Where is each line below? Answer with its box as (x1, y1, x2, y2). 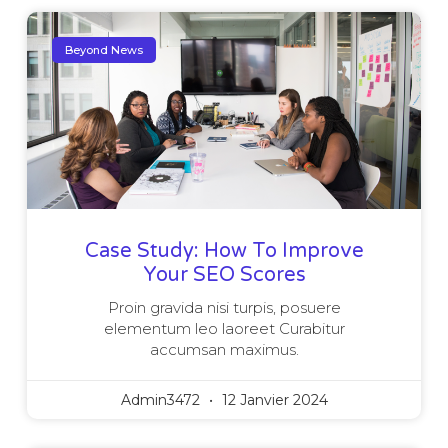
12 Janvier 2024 (217, 391, 328, 410)
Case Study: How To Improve (84, 239, 364, 264)
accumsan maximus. (149, 340, 299, 360)
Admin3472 (120, 391, 204, 410)
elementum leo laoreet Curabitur (103, 319, 345, 339)
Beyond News (65, 42, 144, 57)
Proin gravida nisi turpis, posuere (107, 298, 341, 318)
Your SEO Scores (142, 263, 306, 288)
